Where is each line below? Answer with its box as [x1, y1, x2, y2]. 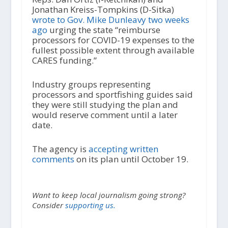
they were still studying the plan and [32, 99, 178, 111]
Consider [32, 200, 65, 211]
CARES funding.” [32, 54, 97, 67]
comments [32, 153, 74, 165]
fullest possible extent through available [32, 44, 194, 56]
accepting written [88, 143, 158, 155]
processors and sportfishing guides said [32, 89, 193, 101]
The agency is [32, 143, 89, 155]
